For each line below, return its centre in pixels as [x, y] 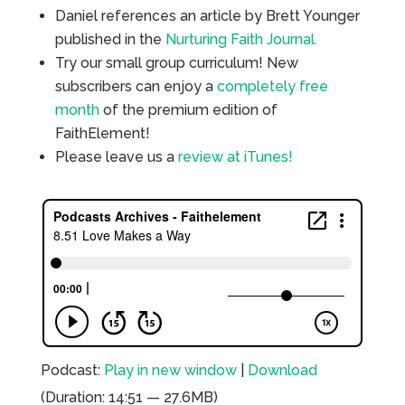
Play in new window [170, 370]
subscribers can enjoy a [136, 86]
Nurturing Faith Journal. [241, 39]
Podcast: [72, 370]
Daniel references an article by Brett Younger [207, 15]
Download [282, 370]
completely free [272, 86]
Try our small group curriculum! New [176, 62]
